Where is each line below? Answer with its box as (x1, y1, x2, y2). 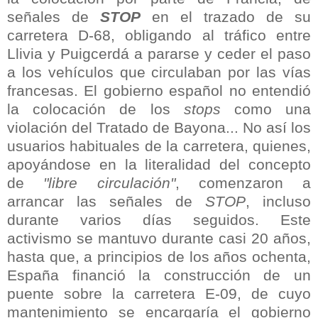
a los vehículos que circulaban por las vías (7, 63, 311, 80)
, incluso (246, 192, 311, 209)
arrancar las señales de (7, 192, 205, 209)
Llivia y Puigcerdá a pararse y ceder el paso (7, 45, 311, 62)
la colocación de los (7, 100, 184, 117)
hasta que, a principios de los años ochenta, (7, 248, 311, 265)
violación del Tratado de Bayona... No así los (7, 119, 311, 136)
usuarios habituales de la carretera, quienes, (7, 137, 311, 154)
